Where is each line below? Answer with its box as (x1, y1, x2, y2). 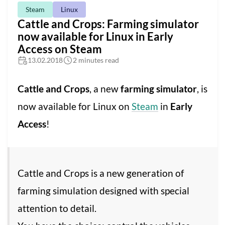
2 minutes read (73, 56, 119, 65)
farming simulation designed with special (18, 185, 189, 197)
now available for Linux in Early (18, 30, 173, 44)
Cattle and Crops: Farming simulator (18, 17, 199, 31)
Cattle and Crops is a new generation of (18, 167, 184, 179)
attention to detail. (18, 202, 96, 214)
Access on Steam (18, 42, 102, 56)
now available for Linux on (18, 100, 132, 113)
